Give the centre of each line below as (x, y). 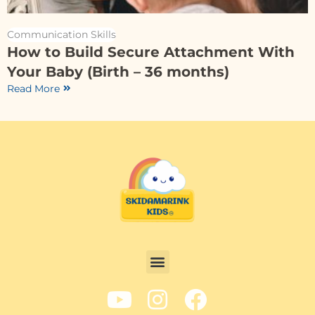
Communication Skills (62, 34)
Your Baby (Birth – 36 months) (118, 71)
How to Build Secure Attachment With (151, 52)
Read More (33, 88)
